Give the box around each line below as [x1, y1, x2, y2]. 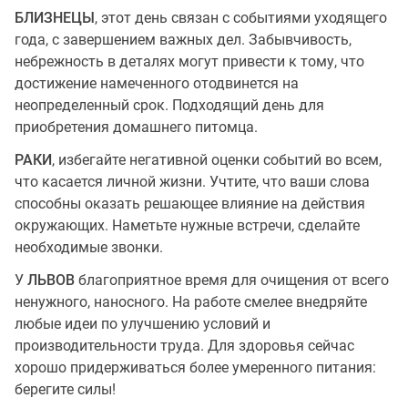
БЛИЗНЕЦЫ [15, 9, 95, 26]
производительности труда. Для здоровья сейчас [15, 337, 354, 354]
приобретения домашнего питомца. [15, 118, 258, 136]
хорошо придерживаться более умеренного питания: [15, 359, 376, 376]
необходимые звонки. [15, 239, 163, 256]
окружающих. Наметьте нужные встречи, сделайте [15, 217, 360, 234]
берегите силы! [15, 381, 116, 398]
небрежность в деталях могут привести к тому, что [15, 53, 364, 70]
